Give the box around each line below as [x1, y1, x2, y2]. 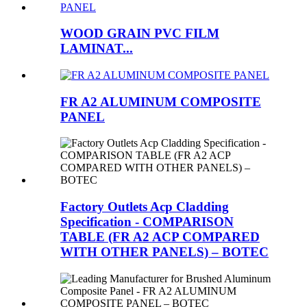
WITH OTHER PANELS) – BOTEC [60, 245, 269, 260]
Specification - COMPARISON [60, 214, 234, 230]
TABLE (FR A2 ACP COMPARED [60, 230, 260, 245]
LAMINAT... [60, 41, 133, 56]
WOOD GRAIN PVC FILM [60, 26, 219, 41]
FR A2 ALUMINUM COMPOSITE [60, 94, 261, 109]
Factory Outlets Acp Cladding [60, 199, 229, 214]
